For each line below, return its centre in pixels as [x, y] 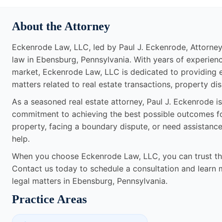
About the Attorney [61, 27]
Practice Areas [49, 199]
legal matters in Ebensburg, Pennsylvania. [90, 181]
